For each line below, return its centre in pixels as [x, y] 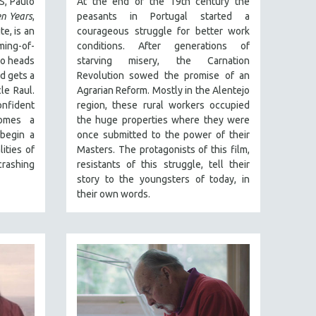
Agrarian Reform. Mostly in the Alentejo [163, 91]
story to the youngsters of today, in [163, 180]
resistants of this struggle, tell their [163, 165]
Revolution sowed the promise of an [163, 76]
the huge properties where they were [163, 120]
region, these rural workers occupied [163, 105]
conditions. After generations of [163, 46]
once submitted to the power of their [163, 135]
